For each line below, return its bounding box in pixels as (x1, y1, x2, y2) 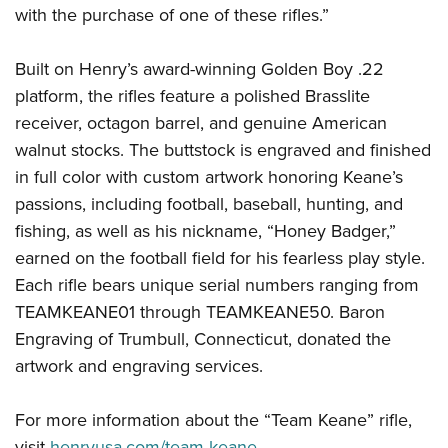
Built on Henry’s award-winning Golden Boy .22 (15, 56, 384, 83)
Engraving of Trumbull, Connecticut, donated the (15, 326, 391, 353)
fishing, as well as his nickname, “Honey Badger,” (15, 218, 396, 245)
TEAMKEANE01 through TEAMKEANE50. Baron (15, 299, 385, 326)
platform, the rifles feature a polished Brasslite (15, 83, 370, 110)
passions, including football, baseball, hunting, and (15, 191, 403, 218)
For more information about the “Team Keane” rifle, (15, 407, 412, 434)
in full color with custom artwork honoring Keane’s (15, 164, 403, 191)
